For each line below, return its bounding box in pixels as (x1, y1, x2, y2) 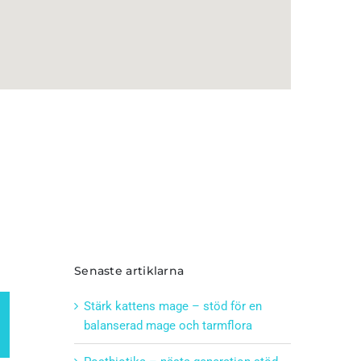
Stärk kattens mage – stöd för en (83, 298, 262, 313)
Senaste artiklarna (73, 263, 185, 278)
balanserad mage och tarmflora (83, 317, 252, 333)
